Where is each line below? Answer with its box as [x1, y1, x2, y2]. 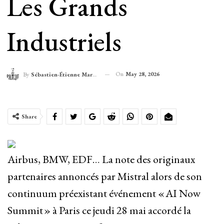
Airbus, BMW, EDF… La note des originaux [7, 152, 195, 167]
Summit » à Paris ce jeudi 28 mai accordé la [7, 203, 191, 218]
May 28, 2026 [125, 69, 159, 78]
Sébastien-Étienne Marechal [30, 70, 92, 79]
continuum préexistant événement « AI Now [7, 186, 200, 201]
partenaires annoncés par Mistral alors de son [7, 169, 202, 184]
